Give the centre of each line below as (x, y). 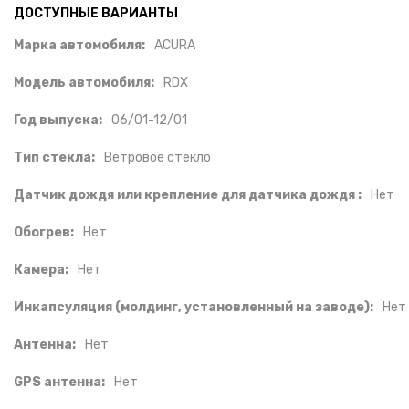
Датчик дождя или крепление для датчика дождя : (188, 195)
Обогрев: (44, 232)
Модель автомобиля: (84, 83)
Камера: (41, 270)
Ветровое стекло (157, 157)
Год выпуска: (58, 120)
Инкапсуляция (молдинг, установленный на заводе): (194, 307)
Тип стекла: (54, 157)
